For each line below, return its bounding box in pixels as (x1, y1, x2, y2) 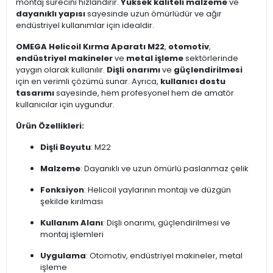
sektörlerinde (183, 52, 238, 65)
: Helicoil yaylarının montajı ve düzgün (84, 184, 231, 196)
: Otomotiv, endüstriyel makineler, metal (86, 250, 243, 262)
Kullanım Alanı (40, 217, 103, 229)
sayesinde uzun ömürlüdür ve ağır (85, 8, 222, 20)
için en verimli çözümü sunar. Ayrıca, (16, 76, 160, 88)
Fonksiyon (40, 184, 84, 196)
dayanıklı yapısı (16, 8, 85, 20)
